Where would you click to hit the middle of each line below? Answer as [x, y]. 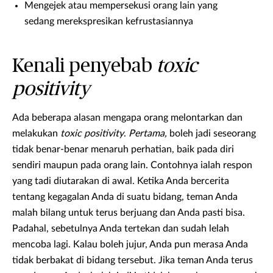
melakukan [36, 134]
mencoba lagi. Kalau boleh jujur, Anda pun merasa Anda [130, 245]
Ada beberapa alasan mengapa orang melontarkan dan [127, 118]
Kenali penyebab [84, 66]
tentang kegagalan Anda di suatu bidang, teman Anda [125, 197]
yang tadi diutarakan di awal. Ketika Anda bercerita [121, 181]
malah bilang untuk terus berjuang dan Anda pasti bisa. [129, 213]
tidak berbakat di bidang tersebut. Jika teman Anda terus [133, 261]
